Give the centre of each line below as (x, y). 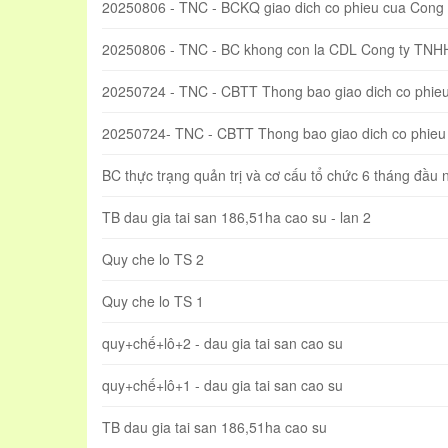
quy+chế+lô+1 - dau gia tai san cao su (222, 385)
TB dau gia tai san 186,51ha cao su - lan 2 (236, 217)
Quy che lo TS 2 (153, 259)
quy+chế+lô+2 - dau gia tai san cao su (222, 343)
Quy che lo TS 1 (153, 301)
